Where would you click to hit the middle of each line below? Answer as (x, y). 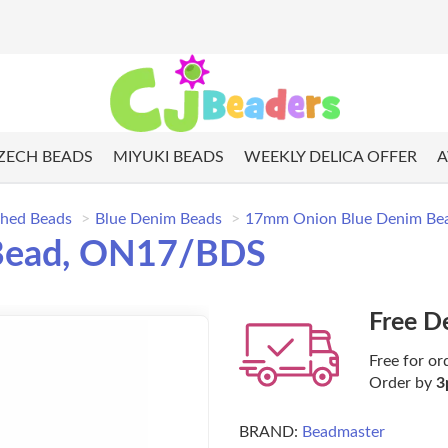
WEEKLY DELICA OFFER (330, 157)
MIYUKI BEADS (168, 157)
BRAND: (268, 432)
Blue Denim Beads (158, 219)
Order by (402, 383)
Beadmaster (343, 432)
